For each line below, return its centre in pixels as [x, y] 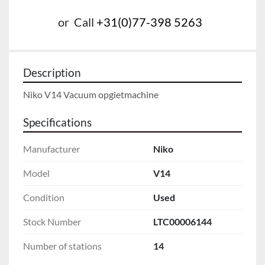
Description [52, 72]
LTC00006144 [182, 221]
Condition [44, 197]
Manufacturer [51, 148]
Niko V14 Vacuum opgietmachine [91, 94]
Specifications [57, 122]
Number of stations [62, 245]
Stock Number [52, 221]
